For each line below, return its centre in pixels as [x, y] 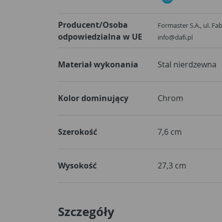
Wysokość [77, 165]
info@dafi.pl [175, 37]
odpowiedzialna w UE [100, 36]
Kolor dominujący [93, 98]
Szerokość [78, 132]
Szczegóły [86, 211]
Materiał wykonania [98, 64]
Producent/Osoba [93, 25]
